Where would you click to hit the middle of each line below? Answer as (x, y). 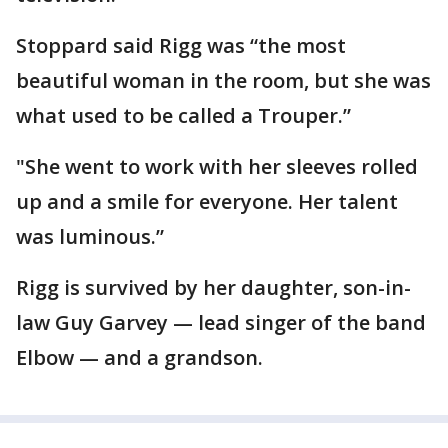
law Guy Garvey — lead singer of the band (221, 322)
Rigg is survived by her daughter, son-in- (213, 287)
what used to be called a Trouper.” (183, 115)
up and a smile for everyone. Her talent (207, 201)
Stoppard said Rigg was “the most (181, 45)
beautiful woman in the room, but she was (223, 80)
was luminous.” (90, 236)
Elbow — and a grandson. (139, 357)
